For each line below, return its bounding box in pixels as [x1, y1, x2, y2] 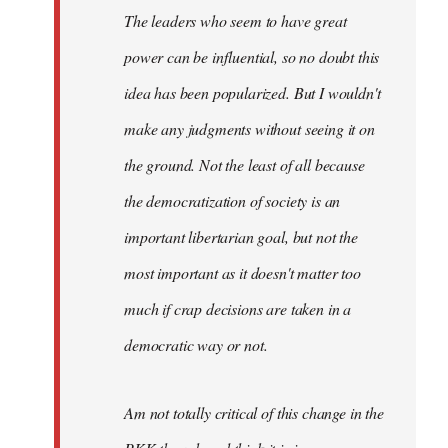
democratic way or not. [124, 334, 268, 355]
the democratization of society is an [124, 190, 341, 211]
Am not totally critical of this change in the [124, 402, 384, 423]
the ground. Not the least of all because [124, 154, 365, 175]
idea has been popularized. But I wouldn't [124, 82, 381, 103]
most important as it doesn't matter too [124, 262, 361, 283]
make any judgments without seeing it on [124, 118, 375, 139]
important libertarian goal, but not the [124, 226, 358, 247]
